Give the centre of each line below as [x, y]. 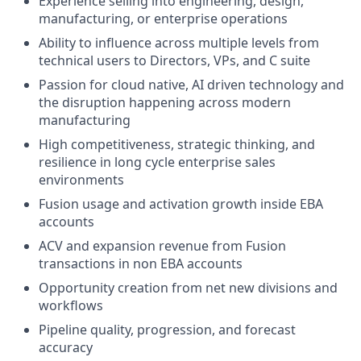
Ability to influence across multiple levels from [179, 43]
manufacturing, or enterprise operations [163, 19]
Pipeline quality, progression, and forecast [167, 330]
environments [81, 180]
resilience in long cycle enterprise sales [157, 162]
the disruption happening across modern [165, 102]
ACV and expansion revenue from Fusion [162, 246]
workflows [71, 305]
